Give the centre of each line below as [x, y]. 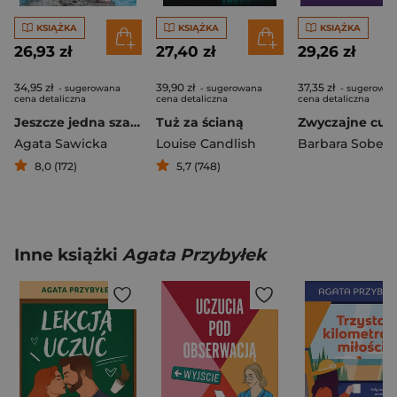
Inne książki [68, 255]
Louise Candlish [206, 144]
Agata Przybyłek [194, 255]
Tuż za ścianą [200, 122]
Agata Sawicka [61, 144]
